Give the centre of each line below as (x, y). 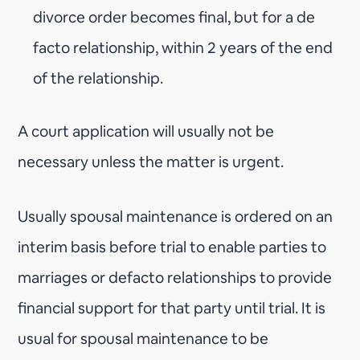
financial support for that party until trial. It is (172, 308)
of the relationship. (98, 78)
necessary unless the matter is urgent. (151, 162)
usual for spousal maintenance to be (143, 338)
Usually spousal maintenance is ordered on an (176, 216)
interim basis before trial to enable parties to (172, 247)
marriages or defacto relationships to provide (175, 277)
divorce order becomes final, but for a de (174, 17)
